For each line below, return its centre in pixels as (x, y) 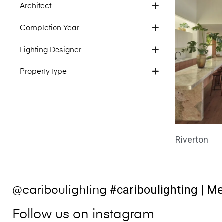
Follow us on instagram (83, 215)
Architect (35, 6)
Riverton (192, 139)
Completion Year (50, 28)
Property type (43, 72)
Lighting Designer (51, 50)
